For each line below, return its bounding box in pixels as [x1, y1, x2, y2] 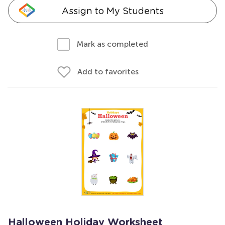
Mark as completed [77, 39, 148, 49]
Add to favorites [77, 67, 139, 76]
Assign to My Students [61, 6, 164, 16]
